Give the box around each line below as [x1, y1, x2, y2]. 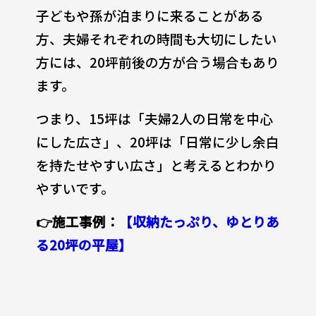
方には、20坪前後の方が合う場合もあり [35, 52, 279, 72]
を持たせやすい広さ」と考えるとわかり [35, 155, 276, 175]
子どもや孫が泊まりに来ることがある [35, 6, 264, 25]
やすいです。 [35, 178, 114, 198]
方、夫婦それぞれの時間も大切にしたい [35, 29, 277, 49]
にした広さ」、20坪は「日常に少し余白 [35, 132, 279, 152]
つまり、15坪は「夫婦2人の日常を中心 [35, 109, 273, 128]
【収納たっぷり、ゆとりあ [119, 212, 279, 231]
